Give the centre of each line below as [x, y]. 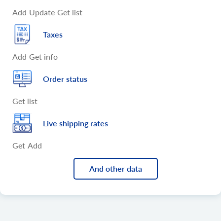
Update [42, 12]
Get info [43, 56]
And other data [115, 169]
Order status [65, 78]
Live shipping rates [75, 123]
